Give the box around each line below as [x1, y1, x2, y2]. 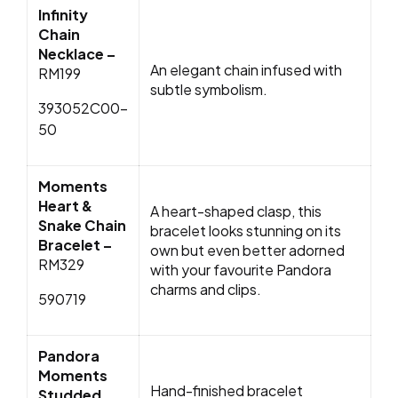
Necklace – [38, 44, 115, 64]
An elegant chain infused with [150, 60, 342, 80]
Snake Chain [38, 216, 126, 235]
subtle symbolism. [150, 80, 270, 99]
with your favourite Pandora [150, 260, 331, 280]
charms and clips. [150, 280, 261, 299]
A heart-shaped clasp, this [150, 202, 322, 221]
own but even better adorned [150, 241, 345, 260]
